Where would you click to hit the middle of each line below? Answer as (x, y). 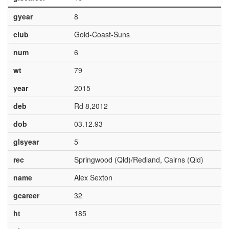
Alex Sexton (93, 177)
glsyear (26, 142)
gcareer (26, 195)
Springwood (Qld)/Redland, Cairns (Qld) (139, 159)
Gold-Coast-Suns (102, 34)
